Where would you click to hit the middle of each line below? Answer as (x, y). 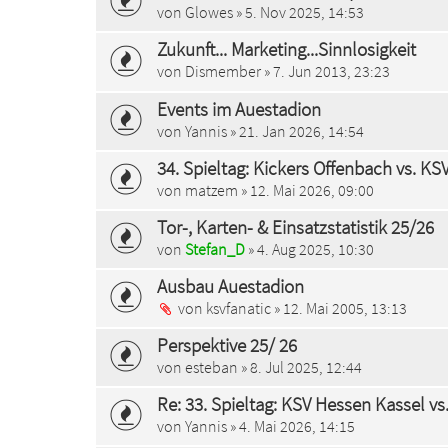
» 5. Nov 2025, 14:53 (298, 12)
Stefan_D (215, 248)
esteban (211, 367)
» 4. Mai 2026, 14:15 (291, 426)
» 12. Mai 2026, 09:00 (306, 189)
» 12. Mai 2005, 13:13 (339, 307)
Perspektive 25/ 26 (227, 345)
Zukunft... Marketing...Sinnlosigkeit (286, 49)
